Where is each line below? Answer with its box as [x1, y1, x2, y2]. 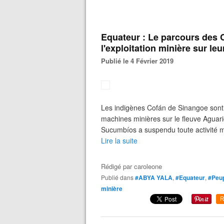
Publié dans [105, 173, 133, 181]
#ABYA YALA [135, 173, 172, 182]
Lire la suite [101, 135, 137, 145]
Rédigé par [101, 161, 134, 171]
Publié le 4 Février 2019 [105, 56, 173, 65]
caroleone [134, 161, 162, 171]
